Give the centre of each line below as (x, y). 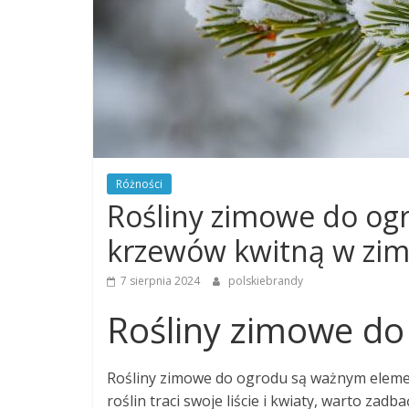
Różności (139, 184)
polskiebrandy (266, 281)
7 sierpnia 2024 (160, 281)
